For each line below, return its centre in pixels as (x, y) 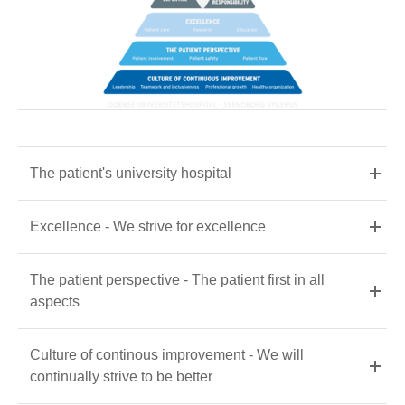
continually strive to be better (121, 376)
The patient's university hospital (131, 173)
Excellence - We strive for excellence (148, 226)
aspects (55, 301)
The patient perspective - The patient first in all (177, 279)
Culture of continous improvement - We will (167, 354)
